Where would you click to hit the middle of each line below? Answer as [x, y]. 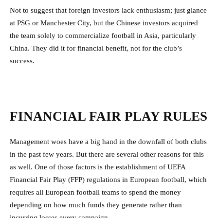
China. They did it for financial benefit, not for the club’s [96, 48]
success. [22, 61]
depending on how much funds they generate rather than [96, 205]
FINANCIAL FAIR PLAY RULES [109, 117]
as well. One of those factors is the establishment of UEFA [98, 167]
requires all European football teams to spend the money [95, 192]
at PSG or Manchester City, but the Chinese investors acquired [104, 23]
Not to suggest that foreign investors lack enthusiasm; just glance [108, 10]
